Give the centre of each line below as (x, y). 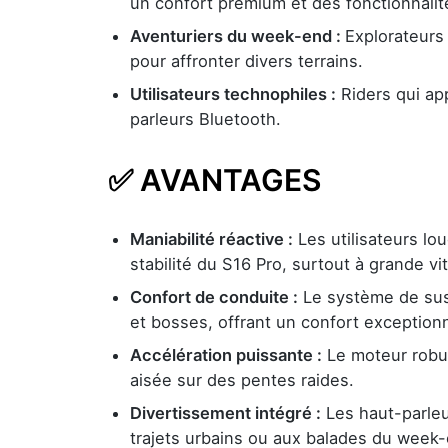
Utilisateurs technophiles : (233, 94)
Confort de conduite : (214, 297)
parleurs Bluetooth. (205, 119)
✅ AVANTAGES (214, 180)
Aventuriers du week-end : (237, 36)
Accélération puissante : (226, 355)
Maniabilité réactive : (211, 239)
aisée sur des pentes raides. (242, 380)
